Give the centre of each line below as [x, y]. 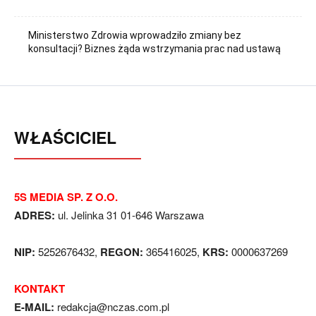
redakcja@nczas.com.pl [113, 306]
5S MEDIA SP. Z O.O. [66, 196]
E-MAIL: [34, 306]
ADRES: [35, 215]
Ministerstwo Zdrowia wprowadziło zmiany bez [135, 35]
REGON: [122, 251]
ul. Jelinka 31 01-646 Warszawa [129, 214]
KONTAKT [39, 288]
